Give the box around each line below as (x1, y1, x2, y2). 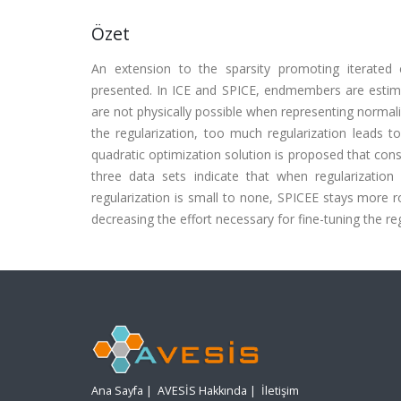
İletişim (261, 383, 299, 399)
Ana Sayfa (91, 383, 143, 399)
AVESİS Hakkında (158, 383, 247, 399)
